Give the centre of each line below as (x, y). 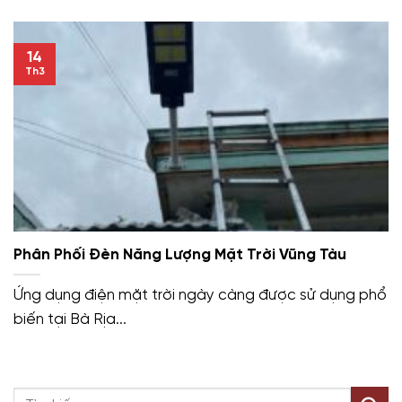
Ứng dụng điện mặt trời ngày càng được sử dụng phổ (200, 295)
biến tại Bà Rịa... (70, 319)
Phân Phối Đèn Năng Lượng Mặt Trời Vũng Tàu (180, 255)
